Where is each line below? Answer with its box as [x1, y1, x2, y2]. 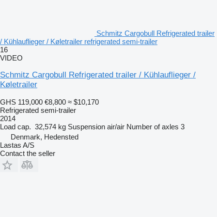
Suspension [68, 122, 105, 131]
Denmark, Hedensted [11, 132, 78, 141]
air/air [107, 122, 124, 131]
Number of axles [126, 122, 179, 131]
